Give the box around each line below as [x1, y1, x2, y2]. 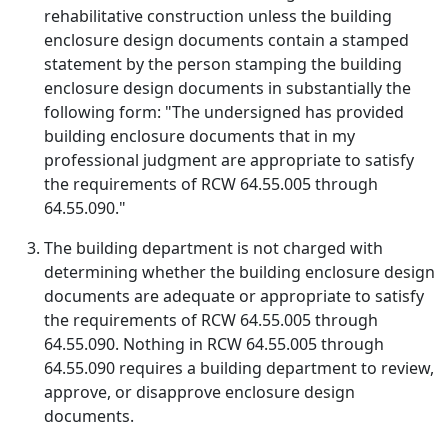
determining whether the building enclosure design [44, 261, 435, 283]
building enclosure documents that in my [44, 125, 355, 147]
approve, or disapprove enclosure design [44, 381, 355, 403]
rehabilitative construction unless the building [44, 5, 392, 27]
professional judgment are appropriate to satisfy [44, 149, 414, 171]
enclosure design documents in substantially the [44, 77, 411, 99]
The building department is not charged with [44, 237, 383, 259]
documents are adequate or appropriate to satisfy [44, 285, 424, 307]
